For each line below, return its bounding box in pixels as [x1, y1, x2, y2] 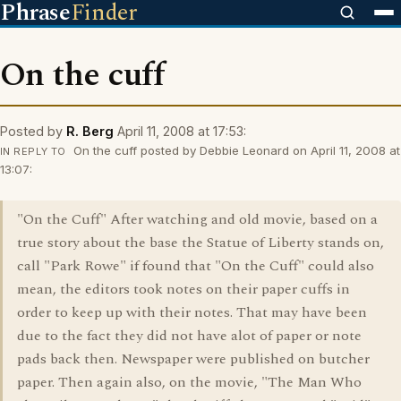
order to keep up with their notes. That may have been [17, 302, 367, 323]
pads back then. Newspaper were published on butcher [17, 348, 370, 370]
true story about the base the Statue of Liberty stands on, [17, 232, 384, 253]
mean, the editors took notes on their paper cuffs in [17, 278, 350, 300]
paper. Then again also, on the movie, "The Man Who [17, 371, 362, 393]
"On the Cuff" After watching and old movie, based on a [17, 209, 378, 230]
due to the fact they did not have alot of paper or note [17, 325, 362, 346]
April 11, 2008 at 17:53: [117, 124, 246, 139]
